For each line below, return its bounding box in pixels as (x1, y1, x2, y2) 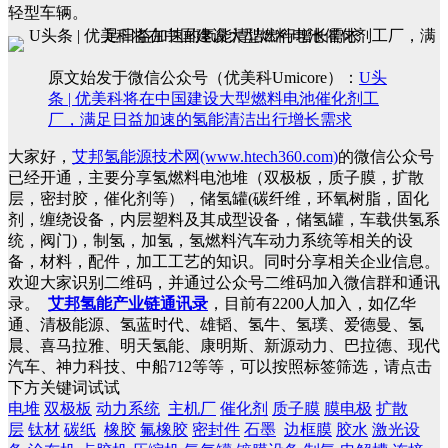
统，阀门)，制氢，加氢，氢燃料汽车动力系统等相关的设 (8, 232, 413, 250)
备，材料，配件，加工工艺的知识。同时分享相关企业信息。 (8, 253, 440, 271)
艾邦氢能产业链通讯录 (48, 295, 208, 313)
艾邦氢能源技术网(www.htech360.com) (72, 148, 338, 166)
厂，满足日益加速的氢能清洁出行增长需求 (48, 111, 352, 129)
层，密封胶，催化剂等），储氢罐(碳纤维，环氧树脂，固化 (8, 190, 429, 208)
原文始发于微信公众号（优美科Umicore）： (48, 69, 359, 87)
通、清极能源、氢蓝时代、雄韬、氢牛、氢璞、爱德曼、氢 (8, 316, 424, 334)
